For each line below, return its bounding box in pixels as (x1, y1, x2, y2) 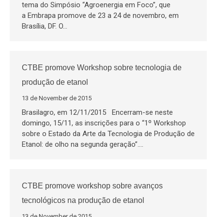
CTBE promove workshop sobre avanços (22, 182, 163, 190)
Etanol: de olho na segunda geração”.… (22, 140, 143, 149)
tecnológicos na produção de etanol (22, 196, 144, 204)
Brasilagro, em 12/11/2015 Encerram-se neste (22, 108, 173, 117)
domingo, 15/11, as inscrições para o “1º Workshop (22, 119, 186, 127)
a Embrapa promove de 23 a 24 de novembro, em (22, 11, 179, 20)
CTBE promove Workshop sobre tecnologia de (22, 63, 182, 72)
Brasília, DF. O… (22, 22, 67, 31)
